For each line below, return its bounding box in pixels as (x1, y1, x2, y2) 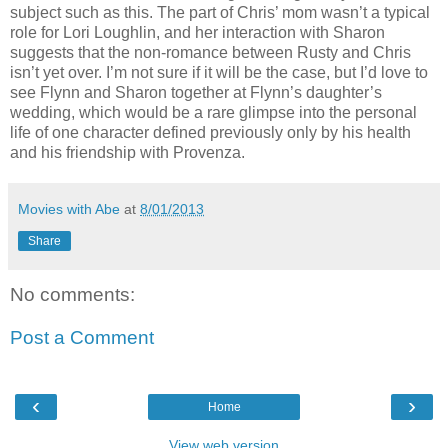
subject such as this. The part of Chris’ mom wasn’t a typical (10, 3, 430, 21)
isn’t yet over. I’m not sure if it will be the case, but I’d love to (10, 63, 428, 81)
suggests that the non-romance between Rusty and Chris (10, 43, 411, 61)
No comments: (10, 283, 135, 305)
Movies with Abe (18, 200, 120, 217)
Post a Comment (10, 327, 154, 349)
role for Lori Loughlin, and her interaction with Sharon (10, 23, 385, 41)
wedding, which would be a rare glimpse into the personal (10, 103, 417, 121)
